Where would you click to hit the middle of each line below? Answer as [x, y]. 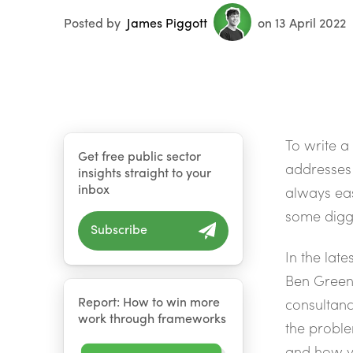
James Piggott [167, 22]
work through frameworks [152, 318]
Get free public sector [139, 156]
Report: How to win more [149, 301]
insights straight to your [145, 173]
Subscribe [119, 229]
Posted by [92, 22]
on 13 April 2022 [302, 22]
